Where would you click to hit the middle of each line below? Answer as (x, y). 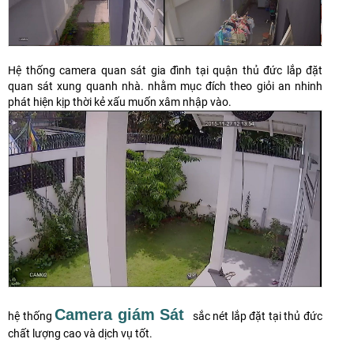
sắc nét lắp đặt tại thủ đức (256, 316)
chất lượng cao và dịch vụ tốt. (80, 333)
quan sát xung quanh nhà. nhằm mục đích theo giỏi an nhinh (165, 86)
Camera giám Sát (120, 314)
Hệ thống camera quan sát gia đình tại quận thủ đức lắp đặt (165, 70)
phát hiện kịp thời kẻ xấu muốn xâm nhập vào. (120, 102)
